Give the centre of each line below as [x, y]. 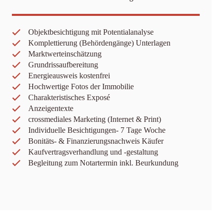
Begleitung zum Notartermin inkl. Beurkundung [103, 163]
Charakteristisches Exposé [69, 97]
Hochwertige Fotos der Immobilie [81, 86]
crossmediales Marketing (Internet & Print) [95, 119]
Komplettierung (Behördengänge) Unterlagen [99, 43]
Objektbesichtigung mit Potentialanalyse [91, 32]
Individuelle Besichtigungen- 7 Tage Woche [97, 130]
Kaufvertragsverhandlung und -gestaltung [93, 152]
